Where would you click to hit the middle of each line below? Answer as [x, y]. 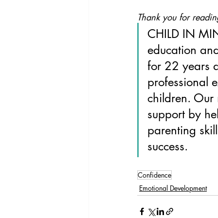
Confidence [154, 175]
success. [168, 146]
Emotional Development [173, 188]
